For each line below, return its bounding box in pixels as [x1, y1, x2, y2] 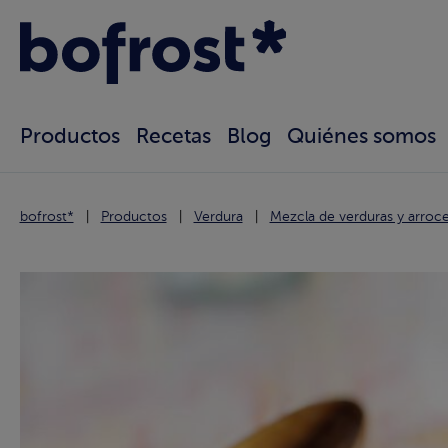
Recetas [135, 127, 211, 149]
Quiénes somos [286, 127, 436, 149]
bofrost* [19, 210, 74, 224]
